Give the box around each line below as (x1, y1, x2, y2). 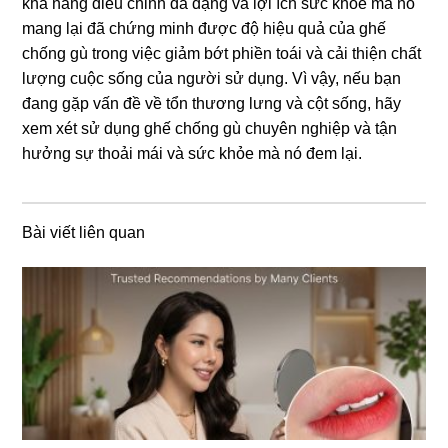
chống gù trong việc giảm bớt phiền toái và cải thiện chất (22, 45, 422, 63)
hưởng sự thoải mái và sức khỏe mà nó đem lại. (22, 145, 363, 163)
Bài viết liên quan (22, 224, 146, 242)
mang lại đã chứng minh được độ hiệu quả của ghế (22, 20, 387, 38)
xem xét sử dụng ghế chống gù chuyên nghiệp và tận (22, 120, 398, 138)
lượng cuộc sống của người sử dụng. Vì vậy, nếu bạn (22, 70, 402, 88)
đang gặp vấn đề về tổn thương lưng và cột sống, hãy (22, 95, 402, 113)
